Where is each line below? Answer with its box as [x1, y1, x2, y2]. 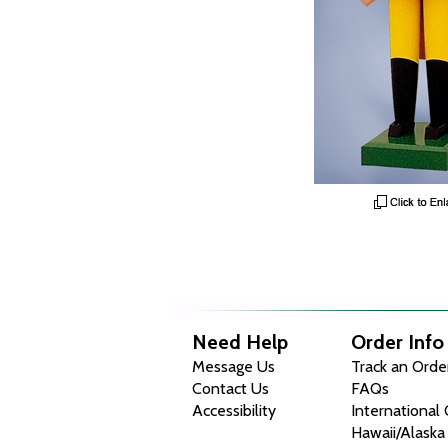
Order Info [351, 330, 445, 354]
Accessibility [192, 401, 276, 420]
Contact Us [192, 379, 269, 398]
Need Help [192, 330, 288, 354]
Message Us [192, 357, 275, 376]
